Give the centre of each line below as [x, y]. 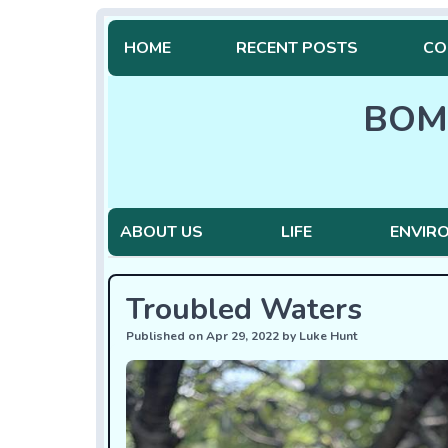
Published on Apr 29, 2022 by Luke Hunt [241, 336]
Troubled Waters [244, 309]
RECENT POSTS [297, 48]
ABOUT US [161, 232]
